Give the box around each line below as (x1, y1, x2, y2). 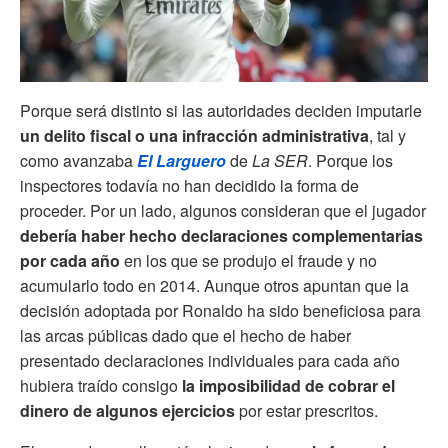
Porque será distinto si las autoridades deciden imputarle (20, 98, 422, 122)
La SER (252, 148, 308, 172)
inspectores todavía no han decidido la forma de (20, 173, 359, 197)
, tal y (369, 123, 406, 147)
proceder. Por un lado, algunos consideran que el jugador (20, 198, 426, 222)
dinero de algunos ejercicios (20, 398, 235, 422)
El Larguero (137, 148, 230, 172)
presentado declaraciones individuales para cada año (20, 348, 400, 372)
